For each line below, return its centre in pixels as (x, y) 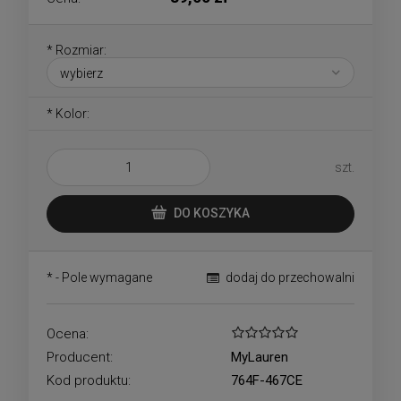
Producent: (80, 357)
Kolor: (71, 113)
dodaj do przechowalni (290, 277)
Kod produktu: (89, 380)
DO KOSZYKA (212, 213)
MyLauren (260, 357)
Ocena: (68, 333)
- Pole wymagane (102, 277)
